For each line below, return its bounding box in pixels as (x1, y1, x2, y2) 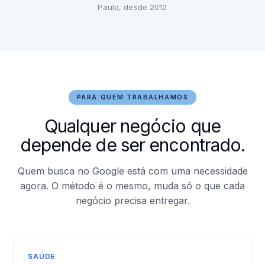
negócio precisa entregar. (75, 195, 190, 206)
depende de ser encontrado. (20, 134, 245, 156)
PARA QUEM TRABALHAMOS (76, 93, 189, 101)
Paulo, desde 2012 (98, 2, 167, 12)
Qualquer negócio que (44, 115, 221, 137)
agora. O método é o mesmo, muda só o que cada (20, 180, 245, 192)
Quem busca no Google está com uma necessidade (17, 165, 248, 177)
